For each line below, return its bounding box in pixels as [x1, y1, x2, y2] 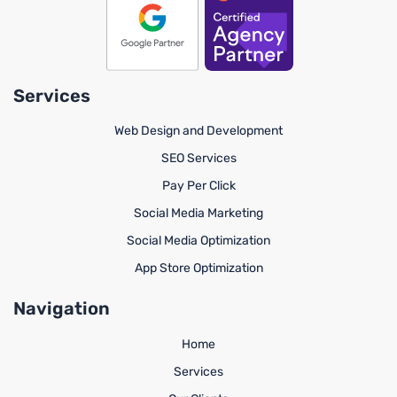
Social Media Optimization [127, 233, 270, 249]
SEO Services [160, 151, 237, 167]
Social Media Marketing [134, 206, 263, 222]
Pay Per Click [161, 178, 236, 194]
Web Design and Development [114, 123, 283, 139]
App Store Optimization [134, 261, 263, 276]
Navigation [13, 298, 110, 320]
